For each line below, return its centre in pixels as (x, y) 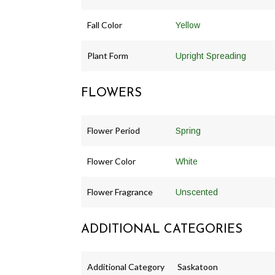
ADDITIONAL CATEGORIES (162, 230)
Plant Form (108, 56)
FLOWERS (111, 94)
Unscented (197, 192)
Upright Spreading (211, 56)
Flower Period (114, 131)
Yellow (188, 25)
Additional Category (126, 267)
